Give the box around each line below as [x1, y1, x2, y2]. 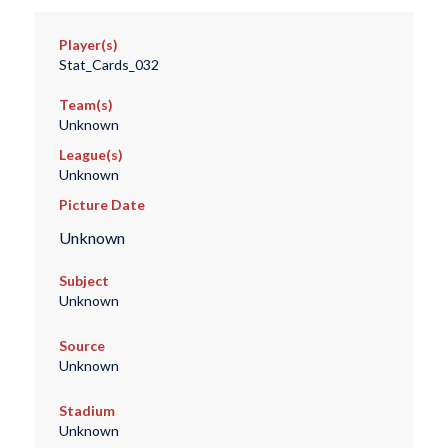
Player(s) [58, 36, 118, 54]
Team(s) [58, 96, 113, 114]
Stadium [58, 402, 115, 420]
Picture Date [58, 196, 145, 214]
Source [58, 337, 105, 355]
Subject [58, 272, 109, 290]
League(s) [58, 146, 123, 164]
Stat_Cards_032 [58, 56, 159, 74]
